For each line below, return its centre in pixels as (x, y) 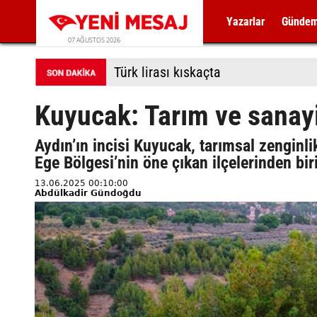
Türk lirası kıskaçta (167, 72)
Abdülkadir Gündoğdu (88, 193)
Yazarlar (246, 22)
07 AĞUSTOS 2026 (94, 40)
